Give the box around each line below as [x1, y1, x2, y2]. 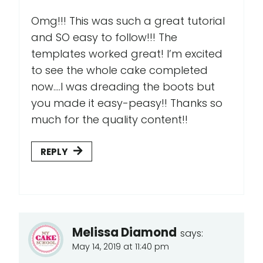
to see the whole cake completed [31, 62, 208, 77]
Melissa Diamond [72, 224, 177, 241]
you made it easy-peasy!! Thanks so [31, 95, 222, 110]
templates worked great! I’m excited [31, 46, 222, 61]
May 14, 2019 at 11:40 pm [72, 240, 169, 252]
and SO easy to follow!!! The [31, 29, 177, 45]
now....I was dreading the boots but [31, 79, 215, 94]
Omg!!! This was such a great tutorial [31, 13, 225, 28]
